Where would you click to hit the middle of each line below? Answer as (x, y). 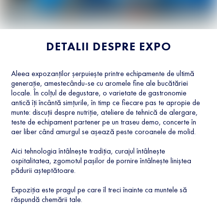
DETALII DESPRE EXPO (108, 46)
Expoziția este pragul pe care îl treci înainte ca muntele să (99, 189)
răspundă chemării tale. (46, 199)
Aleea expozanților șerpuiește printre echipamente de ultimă (102, 73)
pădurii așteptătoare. (43, 170)
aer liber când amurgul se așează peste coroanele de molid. (103, 131)
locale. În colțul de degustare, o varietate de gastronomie (99, 93)
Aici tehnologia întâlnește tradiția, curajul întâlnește (88, 151)
